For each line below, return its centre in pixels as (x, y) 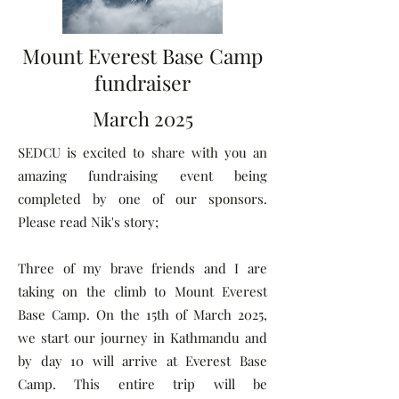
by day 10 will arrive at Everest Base (142, 361)
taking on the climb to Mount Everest (142, 291)
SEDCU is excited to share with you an (142, 152)
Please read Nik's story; (88, 222)
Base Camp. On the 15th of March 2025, (142, 314)
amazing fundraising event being (142, 175)
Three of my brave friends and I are (142, 268)
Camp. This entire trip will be (142, 384)
